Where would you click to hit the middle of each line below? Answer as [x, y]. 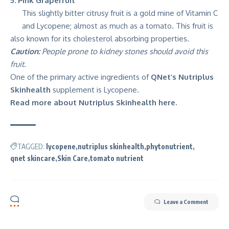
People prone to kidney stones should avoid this [125, 51]
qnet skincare [33, 158]
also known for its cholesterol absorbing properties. [100, 39]
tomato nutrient [117, 158]
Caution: [26, 51]
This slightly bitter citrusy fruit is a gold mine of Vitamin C [120, 13]
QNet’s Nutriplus [182, 77]
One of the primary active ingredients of [81, 77]
